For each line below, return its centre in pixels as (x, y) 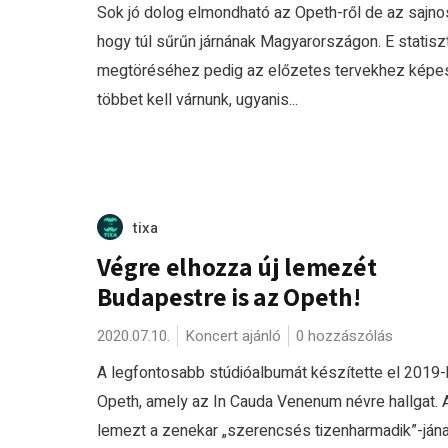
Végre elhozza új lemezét (236, 266)
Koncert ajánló (232, 335)
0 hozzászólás (344, 335)
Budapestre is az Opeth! (228, 296)
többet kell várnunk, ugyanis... (197, 99)
